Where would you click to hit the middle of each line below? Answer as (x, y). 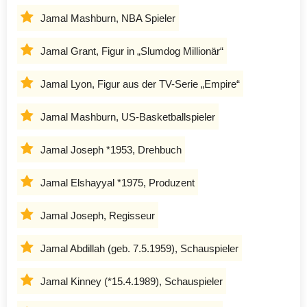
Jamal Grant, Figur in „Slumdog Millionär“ (132, 51)
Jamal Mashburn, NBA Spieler (108, 18)
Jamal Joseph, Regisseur (98, 215)
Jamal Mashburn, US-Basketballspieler (128, 116)
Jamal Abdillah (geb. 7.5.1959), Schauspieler (139, 248)
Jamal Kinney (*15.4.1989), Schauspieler (132, 281)
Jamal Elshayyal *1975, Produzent (118, 182)
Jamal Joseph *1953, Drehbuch (111, 149)
